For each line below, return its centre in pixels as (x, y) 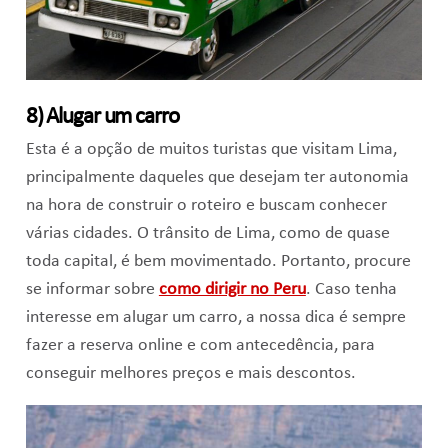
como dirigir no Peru (232, 289)
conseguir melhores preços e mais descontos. (190, 373)
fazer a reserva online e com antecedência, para (200, 345)
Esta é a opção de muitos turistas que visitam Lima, (211, 149)
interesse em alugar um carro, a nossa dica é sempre (215, 317)
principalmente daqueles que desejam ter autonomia (217, 177)
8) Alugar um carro (102, 117)
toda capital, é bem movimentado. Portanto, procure (218, 261)
